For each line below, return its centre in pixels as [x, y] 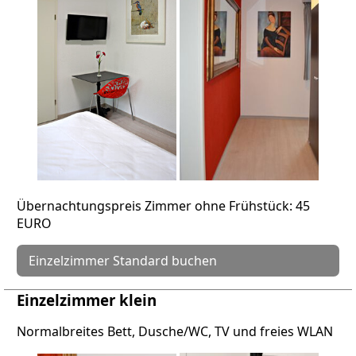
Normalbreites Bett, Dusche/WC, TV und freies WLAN [175, 332]
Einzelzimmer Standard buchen [123, 261]
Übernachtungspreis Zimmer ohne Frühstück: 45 [163, 206]
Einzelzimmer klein [87, 300]
